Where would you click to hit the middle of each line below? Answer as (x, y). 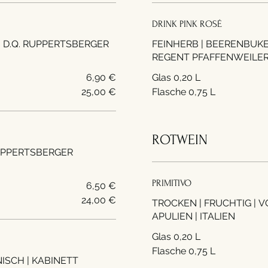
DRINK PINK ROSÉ (187, 24)
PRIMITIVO (172, 183)
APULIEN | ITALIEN (194, 216)
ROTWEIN (180, 140)
